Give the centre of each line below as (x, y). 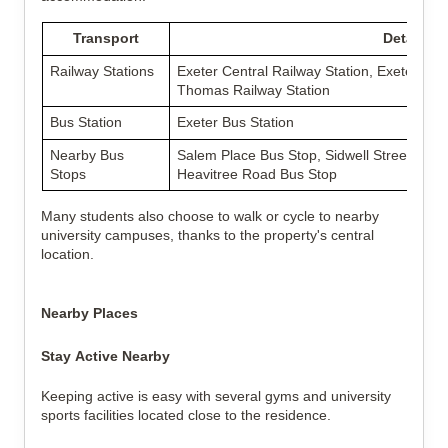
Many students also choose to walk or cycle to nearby (210, 216)
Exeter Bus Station (235, 122)
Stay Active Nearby (105, 356)
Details (406, 38)
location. (67, 254)
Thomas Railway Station (253, 90)
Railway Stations (101, 71)
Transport (106, 38)
